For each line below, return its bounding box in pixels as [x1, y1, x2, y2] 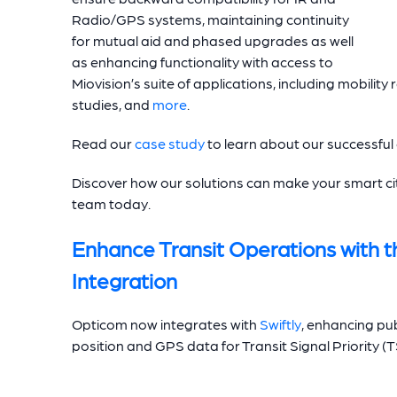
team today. [72, 194, 153, 212]
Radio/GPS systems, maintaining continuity [72, 10, 349, 27]
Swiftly [260, 315, 301, 332]
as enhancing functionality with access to [72, 52, 333, 70]
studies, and [72, 95, 152, 113]
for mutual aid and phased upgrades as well [72, 31, 354, 49]
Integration [72, 266, 177, 292]
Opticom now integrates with [72, 315, 260, 332]
